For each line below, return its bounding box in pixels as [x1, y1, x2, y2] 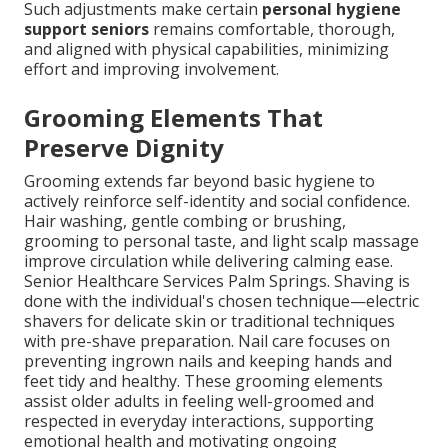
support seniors [24, 18, 149, 41]
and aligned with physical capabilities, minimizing [24, 38, 389, 61]
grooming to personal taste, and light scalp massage [24, 230, 419, 253]
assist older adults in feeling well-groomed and [24, 390, 374, 413]
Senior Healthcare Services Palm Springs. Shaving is [24, 270, 410, 293]
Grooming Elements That [24, 101, 323, 135]
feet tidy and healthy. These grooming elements [24, 370, 383, 393]
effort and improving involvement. [24, 58, 279, 81]
